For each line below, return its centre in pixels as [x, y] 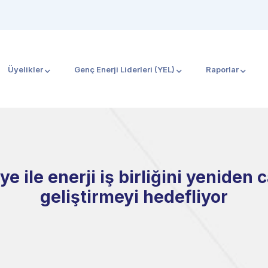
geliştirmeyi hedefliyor [134, 197]
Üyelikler [25, 69]
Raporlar [222, 69]
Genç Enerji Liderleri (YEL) [124, 69]
